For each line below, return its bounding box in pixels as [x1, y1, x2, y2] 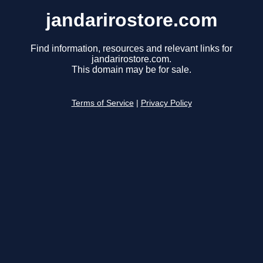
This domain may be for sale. [72, 65, 191, 75]
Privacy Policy [140, 99, 192, 108]
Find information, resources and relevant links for [31, 43, 232, 54]
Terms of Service [71, 99, 134, 108]
